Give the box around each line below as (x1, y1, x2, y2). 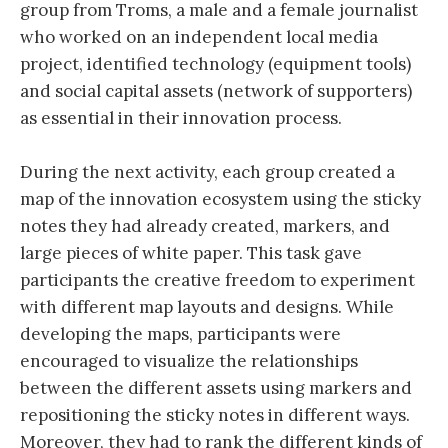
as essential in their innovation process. (20, 107, 342, 130)
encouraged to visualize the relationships (20, 350, 358, 373)
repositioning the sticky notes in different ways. (20, 404, 410, 427)
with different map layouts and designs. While (20, 296, 394, 319)
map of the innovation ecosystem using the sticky (20, 188, 421, 211)
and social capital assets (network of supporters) (20, 80, 412, 103)
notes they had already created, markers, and (20, 215, 390, 238)
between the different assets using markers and (20, 377, 412, 400)
